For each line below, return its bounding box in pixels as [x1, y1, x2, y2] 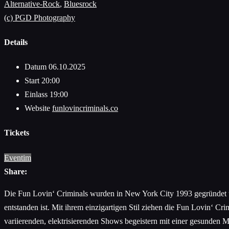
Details [4, 37, 28, 47]
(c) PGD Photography [4, 13, 75, 22]
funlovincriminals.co [52, 104, 118, 113]
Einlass [25, 90, 50, 99]
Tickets [4, 128, 29, 138]
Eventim [4, 153, 31, 162]
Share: [4, 167, 27, 176]
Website [25, 104, 52, 113]
